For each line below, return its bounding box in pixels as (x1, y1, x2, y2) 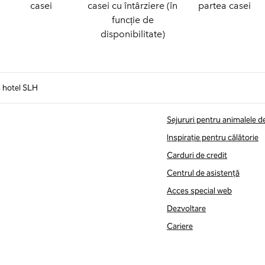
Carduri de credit (167, 150, 227, 160)
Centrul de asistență (167, 168, 240, 178)
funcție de (111, 14, 154, 25)
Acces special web (167, 186, 232, 196)
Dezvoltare (167, 203, 206, 214)
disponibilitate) (100, 28, 165, 40)
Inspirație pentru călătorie (167, 132, 258, 143)
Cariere (167, 221, 193, 231)
